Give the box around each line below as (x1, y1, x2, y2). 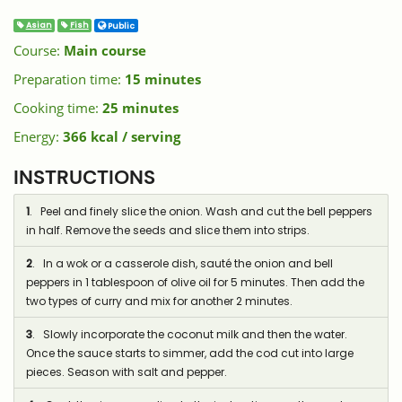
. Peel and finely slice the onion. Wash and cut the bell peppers (29, 203, 372, 219)
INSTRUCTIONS (13, 164, 155, 190)
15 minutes (125, 70, 201, 88)
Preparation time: (13, 70, 125, 88)
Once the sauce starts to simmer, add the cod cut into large (25, 345, 354, 361)
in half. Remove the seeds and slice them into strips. (25, 222, 310, 238)
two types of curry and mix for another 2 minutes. (25, 293, 293, 309)
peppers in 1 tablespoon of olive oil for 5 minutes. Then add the (25, 274, 364, 290)
